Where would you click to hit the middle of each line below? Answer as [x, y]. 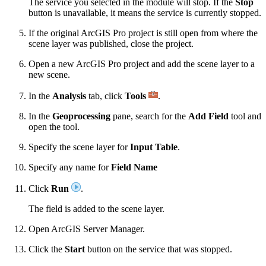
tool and [245, 116]
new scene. [49, 74]
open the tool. [54, 126]
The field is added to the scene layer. [96, 208]
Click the [47, 249]
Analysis [69, 96]
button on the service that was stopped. [159, 249]
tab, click [105, 96]
